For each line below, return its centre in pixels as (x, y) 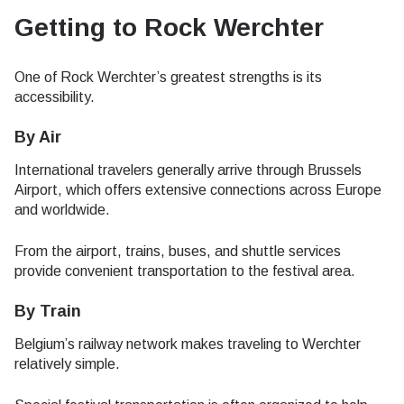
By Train (48, 311)
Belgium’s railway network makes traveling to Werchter (188, 344)
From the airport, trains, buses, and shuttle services (178, 251)
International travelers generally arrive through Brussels (188, 170)
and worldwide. (62, 210)
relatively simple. (67, 364)
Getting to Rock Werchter (169, 28)
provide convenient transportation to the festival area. (185, 271)
